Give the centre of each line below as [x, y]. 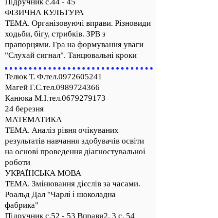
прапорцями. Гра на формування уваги [74, 45]
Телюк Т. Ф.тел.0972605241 [54, 77]
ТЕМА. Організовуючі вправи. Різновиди [78, 23]
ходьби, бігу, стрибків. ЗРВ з [55, 34]
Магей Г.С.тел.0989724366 [52, 87]
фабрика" [22, 205]
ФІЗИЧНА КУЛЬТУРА [44, 12]
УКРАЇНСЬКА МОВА [43, 173]
